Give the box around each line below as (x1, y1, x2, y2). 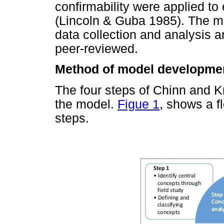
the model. (55, 97, 117, 111)
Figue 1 (117, 97, 159, 111)
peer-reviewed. (55, 42, 138, 56)
